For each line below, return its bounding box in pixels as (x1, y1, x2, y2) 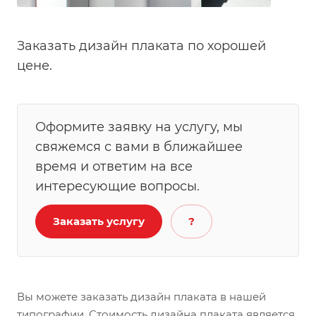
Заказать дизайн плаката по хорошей (17, 38, 266, 54)
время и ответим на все (35, 159, 193, 175)
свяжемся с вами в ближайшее (35, 139, 243, 155)
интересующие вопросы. (35, 178, 200, 195)
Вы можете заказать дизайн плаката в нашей (17, 289, 266, 303)
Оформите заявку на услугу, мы (35, 119, 243, 135)
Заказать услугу (53, 214, 145, 229)
